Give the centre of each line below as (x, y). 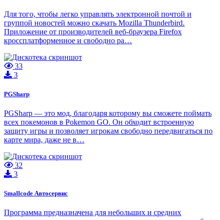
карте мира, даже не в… (44, 139)
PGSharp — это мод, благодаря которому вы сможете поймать (108, 113)
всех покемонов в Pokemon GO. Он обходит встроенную (99, 122)
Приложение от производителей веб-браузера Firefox (93, 31)
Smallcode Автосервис (36, 193)
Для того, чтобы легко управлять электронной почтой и (98, 14)
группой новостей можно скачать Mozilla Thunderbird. (94, 23)
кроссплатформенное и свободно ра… (68, 40)
